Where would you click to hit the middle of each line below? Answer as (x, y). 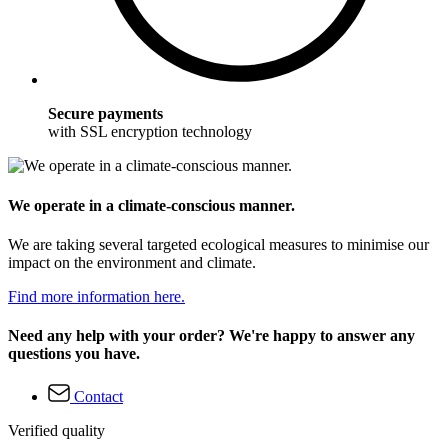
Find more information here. (96, 296)
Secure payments (105, 114)
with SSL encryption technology (150, 132)
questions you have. (74, 354)
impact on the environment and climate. (132, 262)
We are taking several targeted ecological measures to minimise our (218, 244)
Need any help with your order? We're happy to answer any (211, 336)
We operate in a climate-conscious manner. (151, 205)
